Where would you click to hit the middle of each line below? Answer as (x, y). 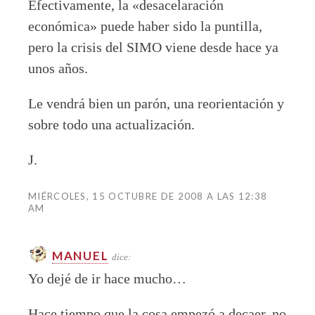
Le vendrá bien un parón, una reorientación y (156, 103)
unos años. (58, 68)
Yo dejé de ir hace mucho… (107, 278)
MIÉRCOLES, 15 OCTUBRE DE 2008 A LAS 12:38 (148, 196)
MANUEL (81, 255)
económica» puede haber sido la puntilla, (145, 26)
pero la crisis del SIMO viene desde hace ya (153, 47)
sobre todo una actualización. (111, 124)
